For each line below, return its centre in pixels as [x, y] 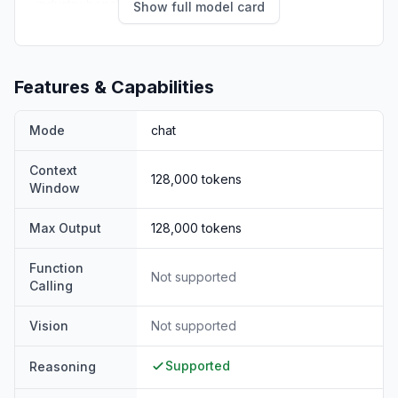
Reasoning [63, 366]
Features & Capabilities [114, 87]
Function [56, 268]
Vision [49, 326]
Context [53, 170]
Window [55, 188]
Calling [51, 286]
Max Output [65, 228]
